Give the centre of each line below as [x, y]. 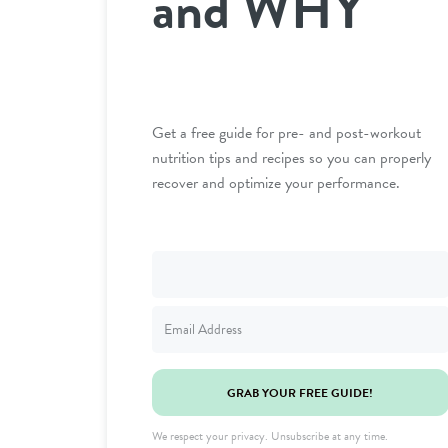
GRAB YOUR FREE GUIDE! [300, 392]
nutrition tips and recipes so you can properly [291, 157]
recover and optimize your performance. [276, 182]
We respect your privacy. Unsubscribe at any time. [270, 435]
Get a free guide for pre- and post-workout [286, 132]
